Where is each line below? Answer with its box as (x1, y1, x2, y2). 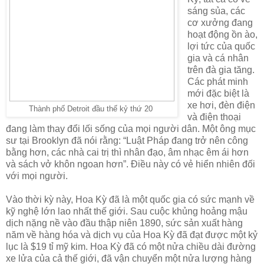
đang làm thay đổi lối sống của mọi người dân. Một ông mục (6, 124, 256, 134)
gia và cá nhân (187, 53, 249, 64)
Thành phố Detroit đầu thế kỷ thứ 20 (29, 105, 155, 114)
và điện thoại (187, 112, 241, 123)
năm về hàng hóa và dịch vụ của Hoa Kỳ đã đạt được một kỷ (6, 230, 258, 240)
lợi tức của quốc (187, 41, 255, 52)
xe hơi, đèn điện (187, 100, 255, 111)
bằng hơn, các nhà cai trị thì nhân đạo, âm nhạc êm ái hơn (6, 147, 249, 158)
